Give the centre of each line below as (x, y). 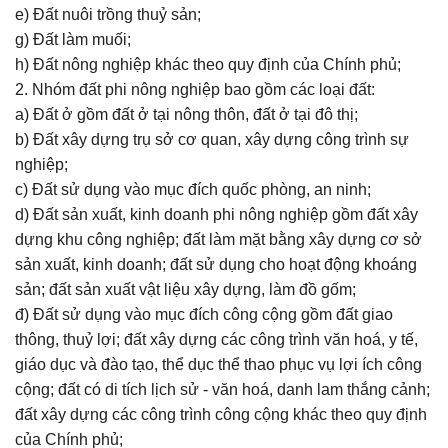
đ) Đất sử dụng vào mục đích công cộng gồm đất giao (204, 314)
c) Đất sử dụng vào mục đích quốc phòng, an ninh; (193, 189)
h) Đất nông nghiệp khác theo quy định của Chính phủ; (208, 64)
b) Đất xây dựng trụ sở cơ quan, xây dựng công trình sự (212, 139)
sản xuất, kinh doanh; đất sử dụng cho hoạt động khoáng (216, 264)
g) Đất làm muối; (73, 39)
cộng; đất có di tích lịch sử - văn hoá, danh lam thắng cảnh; (222, 389)
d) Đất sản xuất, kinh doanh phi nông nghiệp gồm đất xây (216, 214)
